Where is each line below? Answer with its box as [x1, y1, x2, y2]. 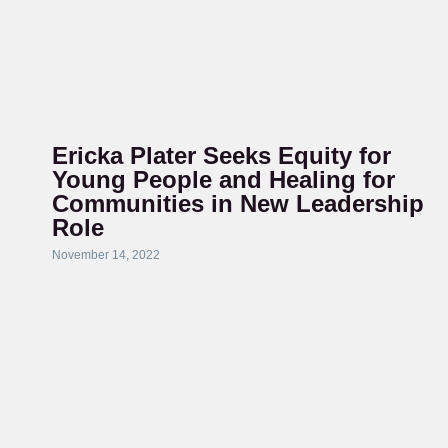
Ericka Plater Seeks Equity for [51, 142, 391, 169]
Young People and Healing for [51, 166, 395, 193]
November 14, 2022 [51, 248, 160, 262]
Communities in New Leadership [51, 190, 424, 217]
